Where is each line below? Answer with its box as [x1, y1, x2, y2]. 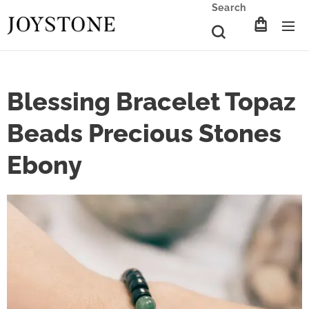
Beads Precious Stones [7, 119, 281, 148]
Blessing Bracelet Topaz [7, 87, 296, 116]
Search [211, 2, 246, 13]
